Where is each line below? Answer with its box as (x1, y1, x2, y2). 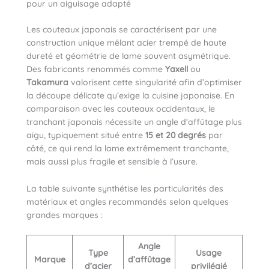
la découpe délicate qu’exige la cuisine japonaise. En (26, 90, 234, 101)
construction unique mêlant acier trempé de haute (26, 37, 226, 49)
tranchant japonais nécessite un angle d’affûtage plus (26, 116, 242, 128)
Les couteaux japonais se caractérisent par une (26, 24, 217, 35)
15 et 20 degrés (145, 130, 206, 141)
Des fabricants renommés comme (26, 64, 165, 75)
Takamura (26, 77, 68, 88)
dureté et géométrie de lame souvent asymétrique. (26, 50, 231, 62)
